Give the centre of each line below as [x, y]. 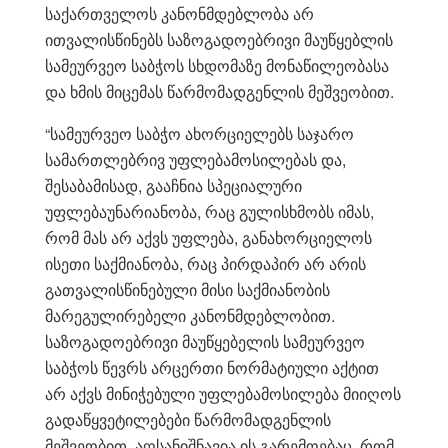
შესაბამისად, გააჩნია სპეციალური [173, 185]
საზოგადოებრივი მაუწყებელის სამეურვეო [205, 341]
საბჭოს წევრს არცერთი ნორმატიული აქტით [212, 367]
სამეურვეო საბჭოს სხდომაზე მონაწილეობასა [217, 65]
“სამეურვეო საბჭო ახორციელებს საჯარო [199, 133]
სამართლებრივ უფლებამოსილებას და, [195, 159]
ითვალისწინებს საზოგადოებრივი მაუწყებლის [219, 39]
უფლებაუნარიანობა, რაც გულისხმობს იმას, [209, 211]
